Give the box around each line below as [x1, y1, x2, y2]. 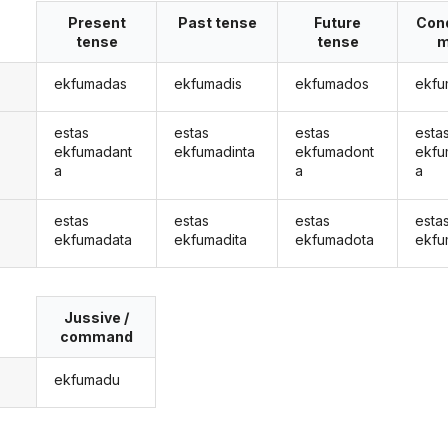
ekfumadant [53, 143, 132, 161]
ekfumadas [53, 75, 127, 93]
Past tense [177, 13, 257, 31]
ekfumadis [174, 75, 243, 93]
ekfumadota [294, 230, 374, 248]
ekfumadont [294, 143, 374, 161]
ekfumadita [174, 230, 248, 248]
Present [67, 13, 126, 31]
